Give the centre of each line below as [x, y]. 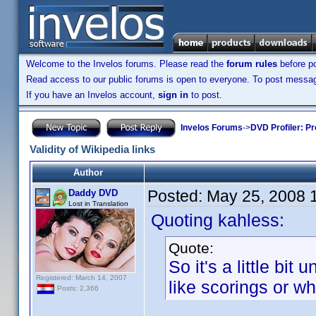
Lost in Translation [98, 203]
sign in [173, 95]
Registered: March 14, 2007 [81, 278]
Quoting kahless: [218, 220]
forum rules [252, 64]
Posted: [177, 196]
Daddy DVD [93, 193]
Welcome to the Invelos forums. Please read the [126, 64]
